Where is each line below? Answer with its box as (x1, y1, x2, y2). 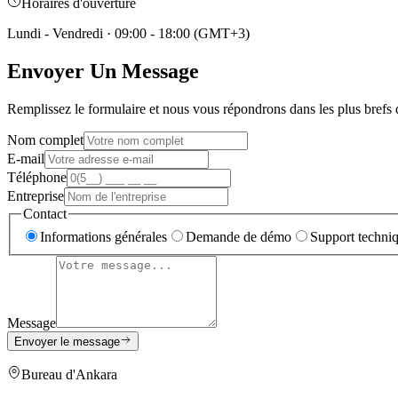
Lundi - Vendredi (7, 26, 103, 42)
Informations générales (40, 228, 167, 244)
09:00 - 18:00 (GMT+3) (115, 26, 250, 42)
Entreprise (7, 188, 64, 204)
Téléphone (7, 170, 67, 186)
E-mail (7, 151, 44, 167)
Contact (23, 206, 67, 222)
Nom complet (7, 132, 84, 148)
